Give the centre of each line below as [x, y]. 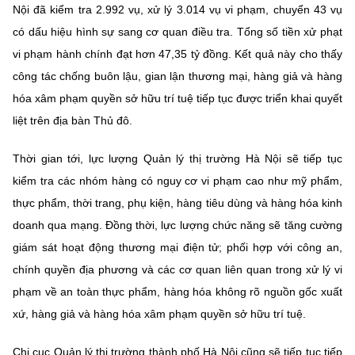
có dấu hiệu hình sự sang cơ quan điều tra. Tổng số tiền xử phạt [177, 32]
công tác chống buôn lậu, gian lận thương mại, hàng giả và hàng [177, 76]
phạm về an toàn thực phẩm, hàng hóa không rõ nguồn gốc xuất [177, 292]
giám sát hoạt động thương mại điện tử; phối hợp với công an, [177, 247]
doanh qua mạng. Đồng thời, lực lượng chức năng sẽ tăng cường [177, 225]
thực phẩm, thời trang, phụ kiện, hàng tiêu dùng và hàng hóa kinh [177, 203]
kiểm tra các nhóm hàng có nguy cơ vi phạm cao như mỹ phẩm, [177, 181]
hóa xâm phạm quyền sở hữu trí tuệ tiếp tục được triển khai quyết [177, 98]
